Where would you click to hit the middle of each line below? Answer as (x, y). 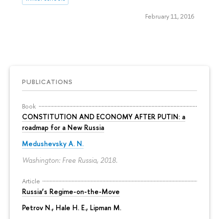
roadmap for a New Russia (63, 127)
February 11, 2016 (169, 16)
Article (31, 181)
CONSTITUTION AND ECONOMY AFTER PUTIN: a (104, 116)
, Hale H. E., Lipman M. (87, 208)
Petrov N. (37, 208)
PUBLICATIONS (47, 81)
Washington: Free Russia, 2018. (70, 160)
